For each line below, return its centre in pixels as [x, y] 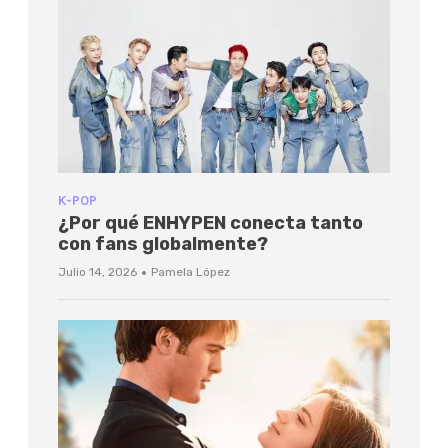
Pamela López [190, 271]
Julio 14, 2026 [97, 271]
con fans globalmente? [163, 243]
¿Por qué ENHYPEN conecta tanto [210, 222]
